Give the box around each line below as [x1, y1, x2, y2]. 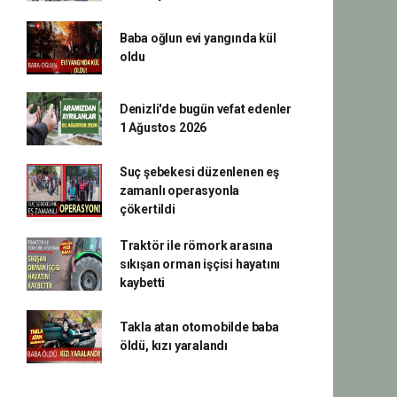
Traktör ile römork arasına [119, 237, 273, 253]
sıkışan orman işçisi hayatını [119, 256, 281, 271]
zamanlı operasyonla [119, 183, 240, 198]
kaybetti [119, 275, 166, 290]
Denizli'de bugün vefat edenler [119, 101, 292, 116]
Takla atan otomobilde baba [119, 319, 279, 334]
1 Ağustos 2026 [119, 120, 207, 135]
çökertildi [119, 201, 175, 216]
